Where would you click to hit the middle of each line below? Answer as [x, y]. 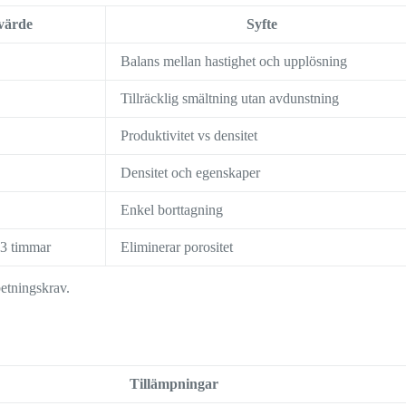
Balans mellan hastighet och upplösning [234, 62]
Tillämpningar [174, 384]
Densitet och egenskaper [191, 173]
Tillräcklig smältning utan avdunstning [230, 99]
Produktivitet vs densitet [189, 136]
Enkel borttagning [172, 210]
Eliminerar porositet [177, 247]
